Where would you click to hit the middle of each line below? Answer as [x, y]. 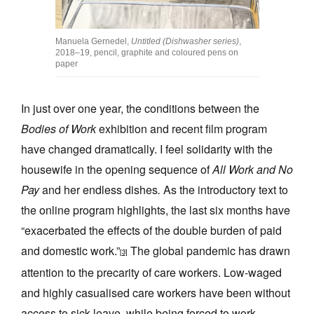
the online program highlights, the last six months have [156, 210]
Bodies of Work [59, 128]
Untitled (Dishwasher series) [185, 41]
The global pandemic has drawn [209, 250]
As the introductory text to [224, 189]
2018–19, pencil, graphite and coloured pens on [146, 52]
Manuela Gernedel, [93, 41]
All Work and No [253, 169]
